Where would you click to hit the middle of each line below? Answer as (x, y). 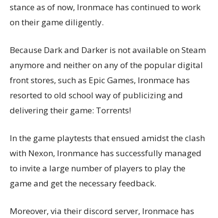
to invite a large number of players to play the (98, 168)
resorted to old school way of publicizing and (96, 95)
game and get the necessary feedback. (83, 183)
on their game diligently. (57, 22)
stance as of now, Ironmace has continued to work (105, 7)
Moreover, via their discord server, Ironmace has (102, 211)
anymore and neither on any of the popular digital (106, 65)
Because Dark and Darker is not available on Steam (108, 50)
